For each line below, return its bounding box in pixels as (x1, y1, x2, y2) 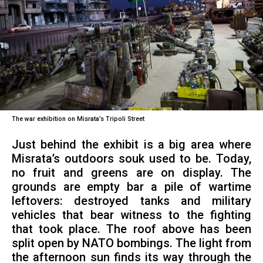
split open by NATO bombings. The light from (11, 236, 252, 250)
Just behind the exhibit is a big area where (11, 137, 252, 151)
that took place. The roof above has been (11, 222, 252, 236)
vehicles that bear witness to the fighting (11, 208, 252, 222)
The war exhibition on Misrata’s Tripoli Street (11, 114, 144, 123)
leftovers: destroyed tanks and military (11, 194, 252, 208)
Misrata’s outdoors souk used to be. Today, (11, 151, 252, 166)
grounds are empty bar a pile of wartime (11, 180, 252, 194)
